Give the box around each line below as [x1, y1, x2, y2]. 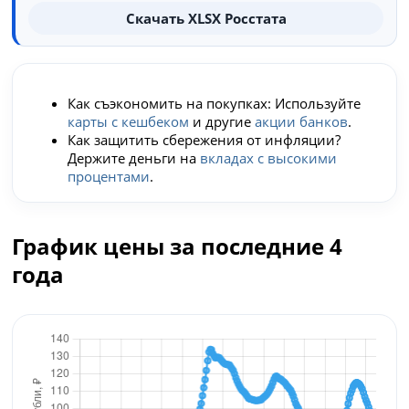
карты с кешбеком [68, 112, 190, 131]
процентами [68, 167, 151, 185]
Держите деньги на [68, 149, 201, 167]
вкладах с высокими [200, 149, 338, 167]
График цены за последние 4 [12, 231, 343, 261]
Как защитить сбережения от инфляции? [68, 131, 341, 149]
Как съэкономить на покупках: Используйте [68, 94, 362, 112]
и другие [189, 112, 256, 131]
